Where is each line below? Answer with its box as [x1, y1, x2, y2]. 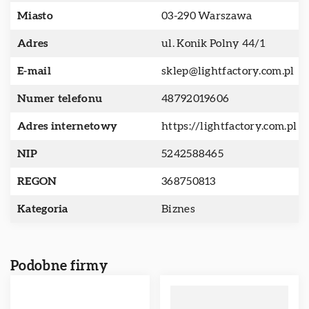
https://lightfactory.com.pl [161, 121, 297, 132]
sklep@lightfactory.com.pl [161, 66, 295, 77]
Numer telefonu [17, 93, 103, 104]
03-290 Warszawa [161, 10, 252, 21]
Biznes [161, 203, 195, 215]
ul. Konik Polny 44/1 [161, 38, 265, 49]
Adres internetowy [17, 121, 118, 132]
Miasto [17, 10, 53, 21]
